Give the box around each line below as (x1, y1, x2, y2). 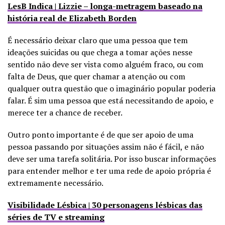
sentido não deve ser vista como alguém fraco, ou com (8, 58, 203, 70)
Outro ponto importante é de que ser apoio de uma (8, 129, 193, 140)
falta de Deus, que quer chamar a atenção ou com (8, 70, 185, 82)
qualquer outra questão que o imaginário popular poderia (8, 82, 215, 94)
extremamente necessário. (8, 177, 103, 188)
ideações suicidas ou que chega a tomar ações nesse (8, 46, 192, 58)
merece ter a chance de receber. (8, 106, 123, 118)
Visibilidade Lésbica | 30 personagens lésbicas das (8, 199, 202, 210)
